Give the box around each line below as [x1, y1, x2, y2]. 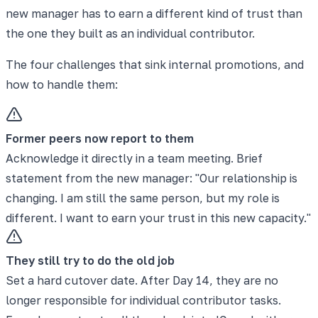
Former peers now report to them [6, 131, 194, 146]
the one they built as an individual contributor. [6, 26, 255, 40]
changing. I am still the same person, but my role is [6, 190, 280, 205]
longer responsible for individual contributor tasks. [6, 292, 281, 307]
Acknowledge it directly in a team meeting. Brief [6, 150, 263, 165]
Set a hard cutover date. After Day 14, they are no [6, 273, 278, 287]
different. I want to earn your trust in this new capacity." [6, 210, 311, 225]
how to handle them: [6, 77, 118, 92]
